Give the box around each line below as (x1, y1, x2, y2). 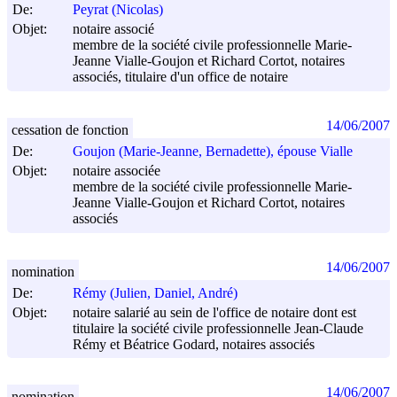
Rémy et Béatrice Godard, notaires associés (73, 337, 315, 353)
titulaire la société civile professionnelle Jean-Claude (73, 320, 363, 336)
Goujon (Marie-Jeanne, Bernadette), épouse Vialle (73, 144, 353, 160)
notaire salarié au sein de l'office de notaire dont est (73, 304, 356, 320)
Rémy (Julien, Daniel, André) (73, 285, 237, 301)
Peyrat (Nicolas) (73, 2, 163, 18)
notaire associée (73, 163, 160, 179)
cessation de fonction (12, 121, 128, 137)
